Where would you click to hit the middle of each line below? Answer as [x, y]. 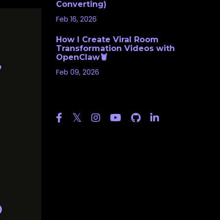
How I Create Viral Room [107, 39]
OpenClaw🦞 [82, 57]
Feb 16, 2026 [76, 19]
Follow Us [82, 98]
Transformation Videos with [115, 48]
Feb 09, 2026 [77, 72]
